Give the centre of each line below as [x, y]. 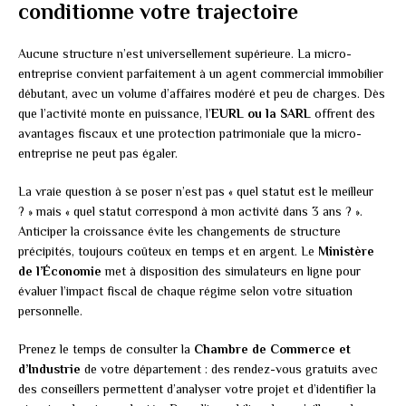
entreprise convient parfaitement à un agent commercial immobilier [201, 74]
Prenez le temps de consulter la [106, 349]
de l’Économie [60, 271]
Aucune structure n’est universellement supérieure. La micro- [185, 54]
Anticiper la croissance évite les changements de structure [179, 232]
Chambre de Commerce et [272, 349]
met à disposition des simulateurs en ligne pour [231, 271]
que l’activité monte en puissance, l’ [115, 114]
